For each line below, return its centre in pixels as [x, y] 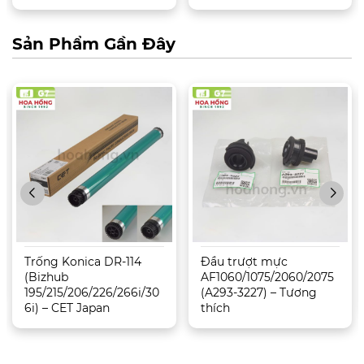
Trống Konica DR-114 [83, 262]
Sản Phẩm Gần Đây [94, 43]
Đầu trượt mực [244, 262]
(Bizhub [46, 277]
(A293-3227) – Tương [258, 293]
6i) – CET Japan [67, 308]
